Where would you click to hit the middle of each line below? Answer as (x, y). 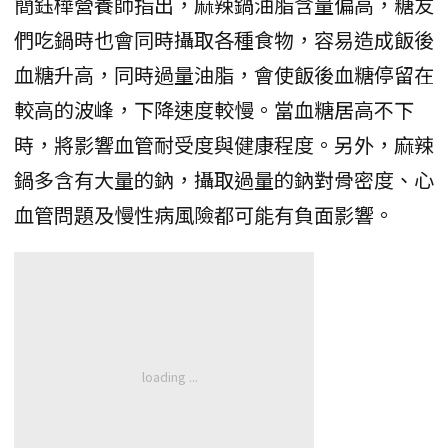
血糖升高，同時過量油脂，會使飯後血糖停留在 (224, 74)
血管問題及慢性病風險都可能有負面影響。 (204, 214)
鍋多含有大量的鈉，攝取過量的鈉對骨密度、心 (224, 179)
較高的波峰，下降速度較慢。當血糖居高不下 (214, 109)
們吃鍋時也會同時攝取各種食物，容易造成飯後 (224, 39)
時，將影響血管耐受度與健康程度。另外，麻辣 (224, 144)
